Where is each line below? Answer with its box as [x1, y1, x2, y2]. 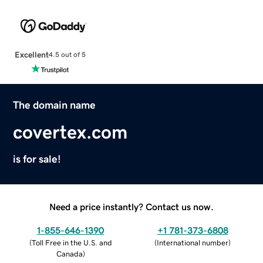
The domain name [13, 99, 96, 110]
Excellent [14, 50, 49, 59]
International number [157, 238, 228, 247]
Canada [56, 249, 83, 258]
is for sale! [13, 153, 62, 164]
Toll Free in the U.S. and [31, 238, 112, 247]
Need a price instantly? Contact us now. [49, 201, 214, 211]
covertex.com [13, 122, 128, 141]
